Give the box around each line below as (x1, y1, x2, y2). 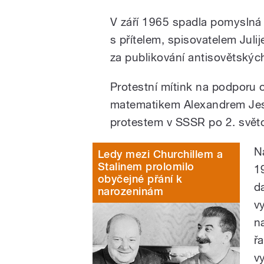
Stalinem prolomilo (98, 160, 194, 173)
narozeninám (98, 184, 164, 197)
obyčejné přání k (98, 172, 183, 185)
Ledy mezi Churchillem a (98, 147, 223, 160)
